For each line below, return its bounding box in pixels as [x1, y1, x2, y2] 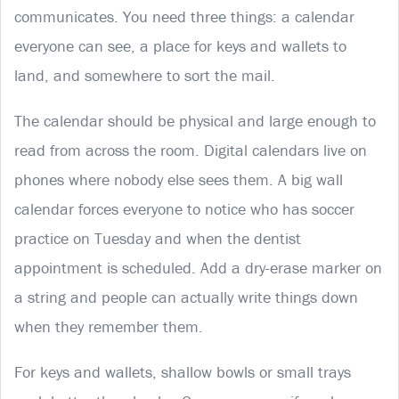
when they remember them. [14, 315, 203, 337]
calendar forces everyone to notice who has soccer [14, 198, 354, 219]
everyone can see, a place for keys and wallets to [14, 35, 346, 56]
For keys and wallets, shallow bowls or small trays [14, 361, 351, 382]
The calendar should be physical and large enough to [14, 110, 376, 131]
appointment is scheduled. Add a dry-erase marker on [14, 256, 382, 278]
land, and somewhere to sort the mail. [14, 64, 275, 85]
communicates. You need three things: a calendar [14, 5, 354, 27]
